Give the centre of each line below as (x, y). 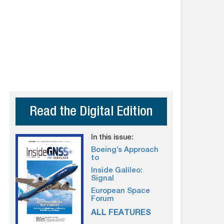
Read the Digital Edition (91, 113)
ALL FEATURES (121, 213)
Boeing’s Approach (125, 150)
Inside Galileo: (117, 171)
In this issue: (112, 138)
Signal (103, 179)
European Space (121, 191)
